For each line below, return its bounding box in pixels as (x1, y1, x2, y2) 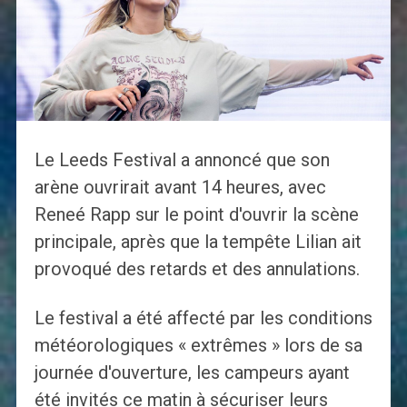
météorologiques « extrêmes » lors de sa (34, 334, 362, 357)
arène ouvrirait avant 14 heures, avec (34, 176, 326, 199)
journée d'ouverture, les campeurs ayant (34, 362, 350, 384)
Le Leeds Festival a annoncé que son (34, 149, 330, 172)
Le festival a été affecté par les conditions (34, 307, 372, 330)
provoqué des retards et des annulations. (34, 258, 360, 281)
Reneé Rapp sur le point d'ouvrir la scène (34, 203, 359, 226)
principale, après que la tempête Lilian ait (34, 231, 362, 253)
